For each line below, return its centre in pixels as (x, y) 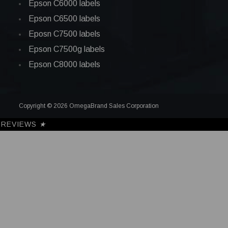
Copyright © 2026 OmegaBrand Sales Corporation (89, 106)
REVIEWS (20, 124)
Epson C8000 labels (64, 64)
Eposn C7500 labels (64, 34)
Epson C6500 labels (64, 18)
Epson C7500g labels (67, 49)
